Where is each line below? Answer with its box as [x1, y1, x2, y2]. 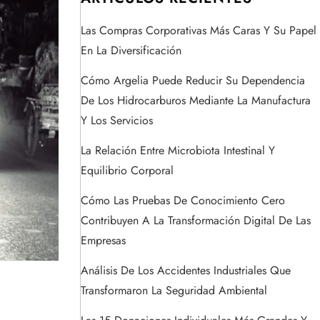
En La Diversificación [81, 42, 181, 59]
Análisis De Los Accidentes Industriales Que [81, 262, 291, 279]
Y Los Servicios [81, 112, 153, 129]
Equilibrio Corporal [81, 162, 174, 179]
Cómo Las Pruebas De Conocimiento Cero [81, 192, 285, 209]
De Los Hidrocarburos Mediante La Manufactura [81, 92, 311, 109]
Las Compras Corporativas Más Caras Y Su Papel [81, 22, 316, 39]
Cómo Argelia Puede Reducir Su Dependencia [81, 72, 305, 89]
